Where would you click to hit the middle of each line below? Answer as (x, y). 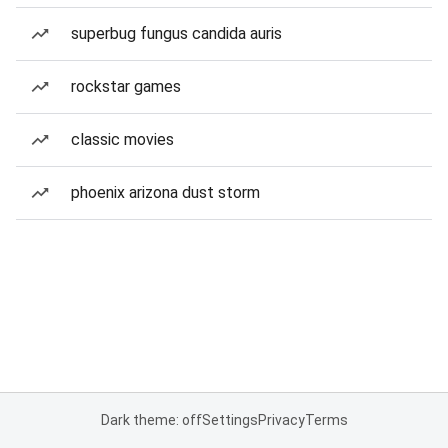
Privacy (281, 420)
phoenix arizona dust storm (165, 192)
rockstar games (126, 86)
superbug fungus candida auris (176, 33)
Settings (229, 420)
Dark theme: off (151, 420)
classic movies (122, 139)
